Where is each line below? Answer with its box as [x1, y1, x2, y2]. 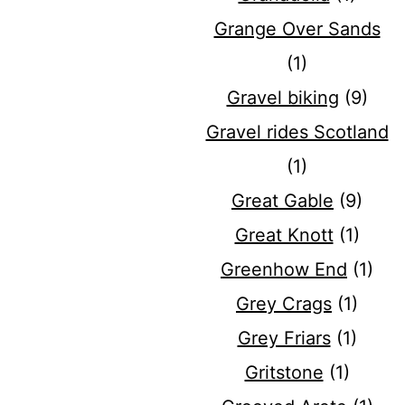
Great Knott [234, 224, 334, 247]
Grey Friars [237, 327, 331, 350]
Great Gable [231, 190, 334, 212]
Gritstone [244, 362, 324, 384]
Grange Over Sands [213, 18, 381, 41]
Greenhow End [221, 259, 347, 281]
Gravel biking [226, 87, 339, 109]
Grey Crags [236, 293, 332, 316]
